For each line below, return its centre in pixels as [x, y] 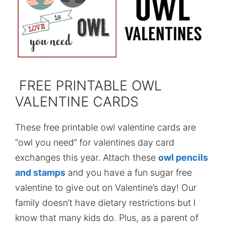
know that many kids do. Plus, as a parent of [107, 217]
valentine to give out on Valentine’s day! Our [106, 187]
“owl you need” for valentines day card [95, 142]
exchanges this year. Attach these [87, 157]
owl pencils [183, 157]
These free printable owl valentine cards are [105, 127]
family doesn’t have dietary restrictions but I [105, 202]
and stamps [40, 172]
